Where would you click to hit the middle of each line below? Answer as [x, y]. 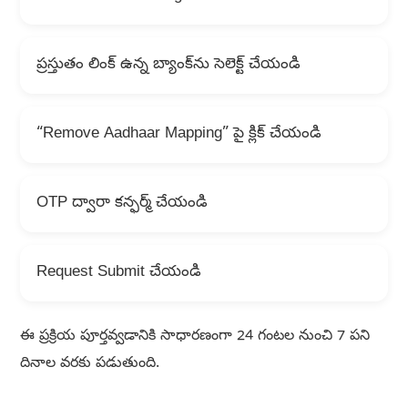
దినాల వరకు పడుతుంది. [89, 365]
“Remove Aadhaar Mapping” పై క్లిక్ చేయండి [178, 135]
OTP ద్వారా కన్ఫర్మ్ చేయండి [122, 204]
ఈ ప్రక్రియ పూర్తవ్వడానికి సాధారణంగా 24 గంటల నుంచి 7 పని [194, 337]
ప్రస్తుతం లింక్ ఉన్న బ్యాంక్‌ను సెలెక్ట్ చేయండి [168, 66]
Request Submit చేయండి [118, 273]
